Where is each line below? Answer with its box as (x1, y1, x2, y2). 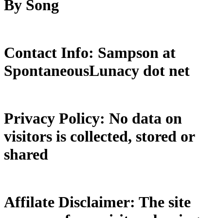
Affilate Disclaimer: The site (4, 193, 191, 211)
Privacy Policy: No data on (4, 109, 182, 127)
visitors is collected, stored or (4, 127, 195, 145)
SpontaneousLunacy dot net (4, 62, 190, 80)
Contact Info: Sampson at (4, 44, 176, 62)
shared (4, 145, 48, 163)
